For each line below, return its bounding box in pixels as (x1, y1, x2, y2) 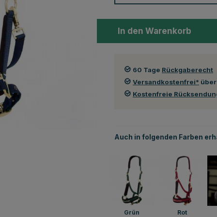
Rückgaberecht (162, 65, 213, 74)
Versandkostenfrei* (133, 77, 199, 86)
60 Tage (133, 65, 162, 74)
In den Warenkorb (118, 26, 191, 36)
